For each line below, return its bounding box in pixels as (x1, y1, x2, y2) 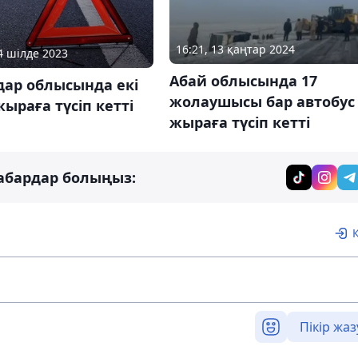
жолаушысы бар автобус (169, 91, 355, 111)
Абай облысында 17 (169, 70, 317, 90)
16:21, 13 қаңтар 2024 (175, 41, 295, 57)
